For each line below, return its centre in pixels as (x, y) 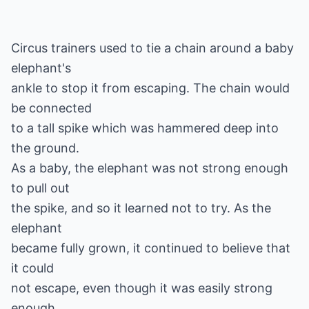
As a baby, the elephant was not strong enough (150, 168)
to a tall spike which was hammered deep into (145, 128)
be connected (51, 108)
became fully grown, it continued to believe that (151, 248)
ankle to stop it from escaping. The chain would (150, 88)
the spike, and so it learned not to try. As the (141, 208)
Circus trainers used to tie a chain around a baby (152, 48)
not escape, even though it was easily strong (142, 288)
